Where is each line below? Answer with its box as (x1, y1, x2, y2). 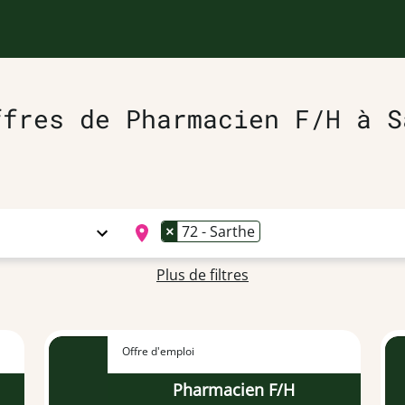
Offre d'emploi (122, 344, 195, 359)
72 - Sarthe (182, 221, 255, 241)
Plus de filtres (156, 265, 249, 285)
